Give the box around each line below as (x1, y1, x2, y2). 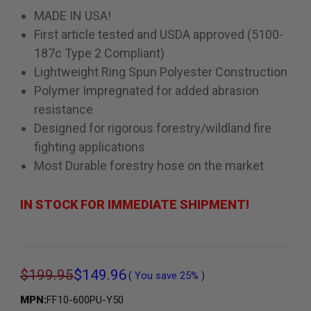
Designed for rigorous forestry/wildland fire (34, 121, 272, 136)
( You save (128, 269, 177, 282)
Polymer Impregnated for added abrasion (34, 83, 260, 99)
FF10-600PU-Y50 (46, 294, 124, 307)
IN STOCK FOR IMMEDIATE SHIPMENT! (19, 197, 249, 212)
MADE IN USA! (34, 8, 112, 24)
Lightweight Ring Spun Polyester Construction (34, 65, 288, 80)
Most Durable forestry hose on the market (34, 158, 264, 174)
